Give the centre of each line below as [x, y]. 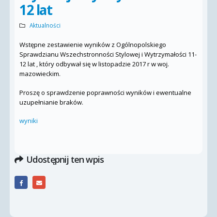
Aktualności [45, 25]
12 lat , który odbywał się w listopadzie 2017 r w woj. [94, 64]
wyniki [29, 121]
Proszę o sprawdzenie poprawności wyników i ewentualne [105, 92]
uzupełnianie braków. [51, 102]
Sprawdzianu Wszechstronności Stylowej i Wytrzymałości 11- [108, 54]
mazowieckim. [40, 74]
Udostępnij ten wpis [65, 159]
